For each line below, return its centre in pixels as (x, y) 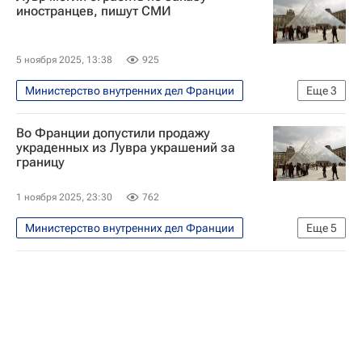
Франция (49, 278)
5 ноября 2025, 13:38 (64, 60)
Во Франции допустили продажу (113, 133)
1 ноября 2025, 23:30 (64, 197)
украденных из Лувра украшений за (126, 147)
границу (40, 162)
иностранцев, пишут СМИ (94, 11)
